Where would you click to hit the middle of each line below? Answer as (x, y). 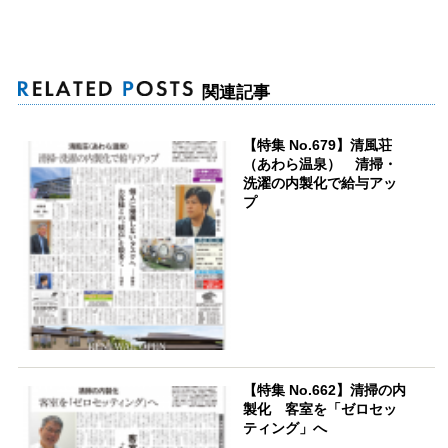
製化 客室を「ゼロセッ (320, 408)
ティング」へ (285, 427)
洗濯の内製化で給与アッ (320, 183)
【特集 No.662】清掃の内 (325, 389)
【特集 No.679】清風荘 (318, 145)
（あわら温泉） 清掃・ (320, 164)
